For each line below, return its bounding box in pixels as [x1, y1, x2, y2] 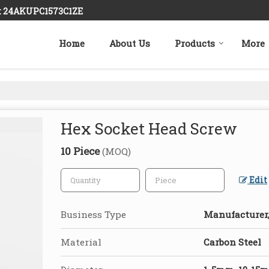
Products [175, 37, 215, 50]
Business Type [61, 208, 126, 221]
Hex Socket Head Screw [61, 118, 237, 139]
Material [61, 236, 101, 249]
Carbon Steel [204, 236, 261, 249]
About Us [109, 37, 150, 50]
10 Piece [61, 144, 102, 159]
